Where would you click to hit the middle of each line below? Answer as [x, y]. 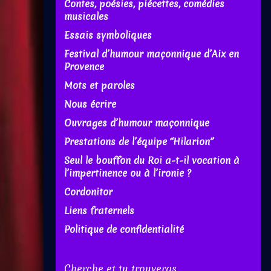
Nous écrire [90, 105]
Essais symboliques [108, 36]
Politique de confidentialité [124, 230]
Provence [84, 67]
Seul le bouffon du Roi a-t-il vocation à [152, 161]
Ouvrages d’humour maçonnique [137, 123]
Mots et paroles [100, 86]
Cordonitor [88, 192]
